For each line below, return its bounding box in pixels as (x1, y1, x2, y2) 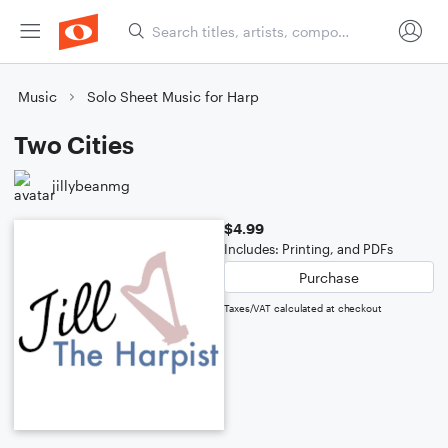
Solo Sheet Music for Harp (87, 88, 259, 105)
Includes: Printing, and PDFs (224, 241, 393, 257)
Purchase (299, 268, 359, 286)
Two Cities (14, 130, 134, 159)
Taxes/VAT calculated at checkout (224, 302, 382, 314)
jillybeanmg (52, 176, 130, 194)
